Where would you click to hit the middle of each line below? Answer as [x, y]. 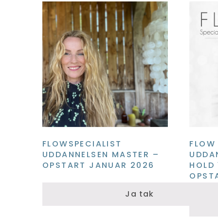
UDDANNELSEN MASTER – [101, 154]
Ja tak [140, 194]
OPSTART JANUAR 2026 [99, 165]
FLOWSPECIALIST [82, 144]
